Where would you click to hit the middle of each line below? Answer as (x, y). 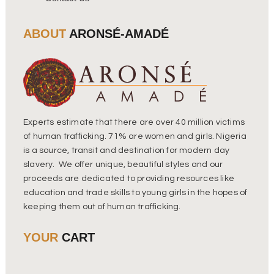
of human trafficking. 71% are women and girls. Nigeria (135, 137)
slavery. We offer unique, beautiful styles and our (123, 165)
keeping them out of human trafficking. (102, 207)
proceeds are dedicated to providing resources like (129, 179)
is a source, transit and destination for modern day (127, 151)
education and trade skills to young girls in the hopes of (135, 193)
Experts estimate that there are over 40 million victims (134, 123)
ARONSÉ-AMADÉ (117, 34)
